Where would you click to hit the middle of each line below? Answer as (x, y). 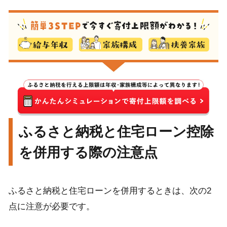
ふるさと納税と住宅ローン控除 (117, 132)
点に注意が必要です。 (51, 206)
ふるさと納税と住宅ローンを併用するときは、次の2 (110, 191)
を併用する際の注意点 (88, 153)
